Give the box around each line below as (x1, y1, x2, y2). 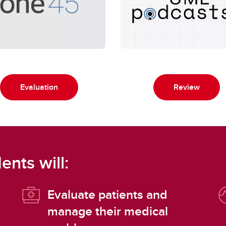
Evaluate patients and (47, 185, 167, 204)
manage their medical (47, 202, 168, 220)
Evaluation (20, 81, 59, 93)
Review (174, 81, 200, 93)
